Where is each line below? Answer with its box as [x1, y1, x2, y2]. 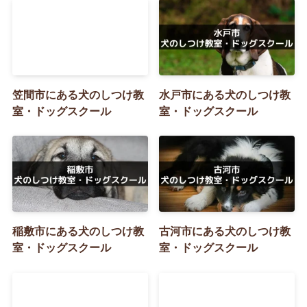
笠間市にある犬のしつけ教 [12, 88, 144, 101]
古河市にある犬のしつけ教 [159, 225, 291, 238]
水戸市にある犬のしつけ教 [159, 88, 291, 101]
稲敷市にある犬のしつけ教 [12, 225, 144, 238]
